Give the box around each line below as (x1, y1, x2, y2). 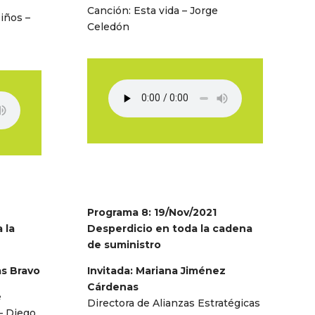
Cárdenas (87, 280, 139, 293)
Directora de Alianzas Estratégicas (87, 296, 261, 309)
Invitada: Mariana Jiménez (87, 264, 226, 277)
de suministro (87, 238, 162, 251)
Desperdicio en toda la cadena (87, 221, 253, 235)
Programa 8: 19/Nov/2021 (87, 205, 217, 219)
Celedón (87, 20, 130, 33)
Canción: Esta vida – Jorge (87, 4, 219, 17)
